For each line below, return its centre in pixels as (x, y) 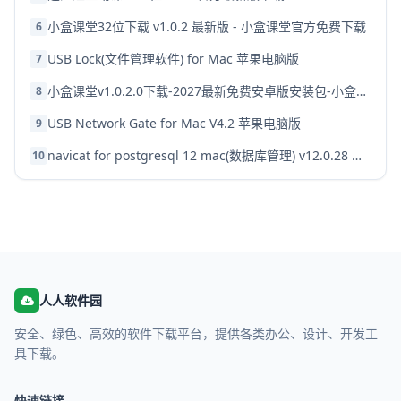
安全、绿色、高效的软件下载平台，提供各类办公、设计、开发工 (196, 333)
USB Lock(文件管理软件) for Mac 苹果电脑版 (173, 59)
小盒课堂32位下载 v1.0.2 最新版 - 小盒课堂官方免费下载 (207, 26)
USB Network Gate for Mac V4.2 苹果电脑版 (174, 123)
